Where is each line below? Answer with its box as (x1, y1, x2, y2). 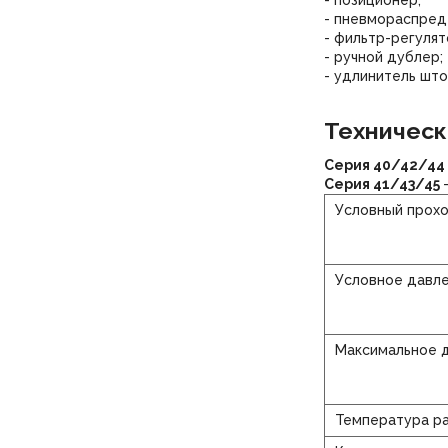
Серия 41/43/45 (323, 176, 443, 193)
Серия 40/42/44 (323, 157, 445, 174)
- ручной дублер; (323, 49, 443, 66)
